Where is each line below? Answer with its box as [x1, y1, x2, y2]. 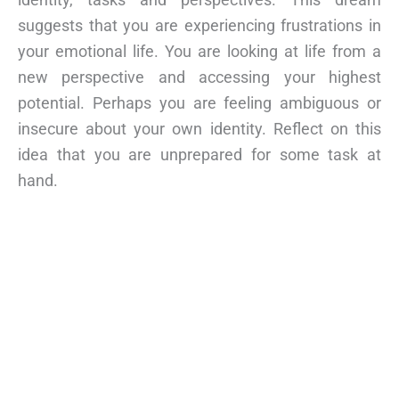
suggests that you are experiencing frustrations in [18, 15, 381, 35]
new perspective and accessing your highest [18, 67, 381, 86]
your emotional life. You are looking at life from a [18, 41, 381, 61]
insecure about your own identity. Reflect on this [18, 118, 381, 138]
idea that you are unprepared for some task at [18, 144, 381, 164]
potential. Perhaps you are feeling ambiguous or [18, 93, 381, 112]
